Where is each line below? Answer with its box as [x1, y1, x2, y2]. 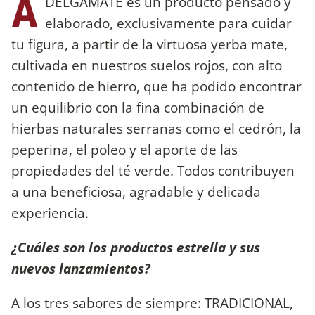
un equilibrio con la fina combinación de [11, 97, 264, 117]
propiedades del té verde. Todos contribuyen [11, 160, 295, 180]
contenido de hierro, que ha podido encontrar [11, 76, 302, 96]
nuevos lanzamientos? [11, 258, 150, 278]
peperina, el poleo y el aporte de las [11, 139, 238, 159]
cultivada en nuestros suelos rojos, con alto [11, 55, 282, 75]
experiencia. [11, 202, 89, 222]
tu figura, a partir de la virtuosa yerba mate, [11, 34, 288, 53]
